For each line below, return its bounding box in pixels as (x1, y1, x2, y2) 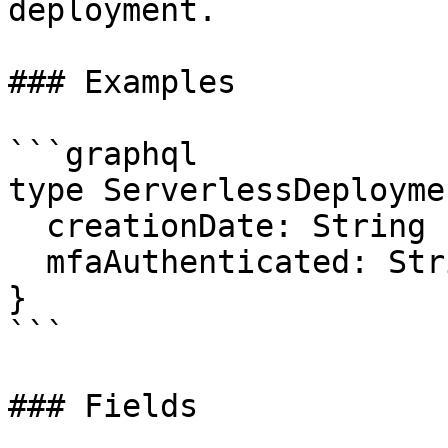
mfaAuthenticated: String (8, 244, 46, 280)
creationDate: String (8, 208, 46, 244)
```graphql (8, 136, 198, 172)
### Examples (8, 64, 236, 100)
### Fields (8, 388, 198, 424)
